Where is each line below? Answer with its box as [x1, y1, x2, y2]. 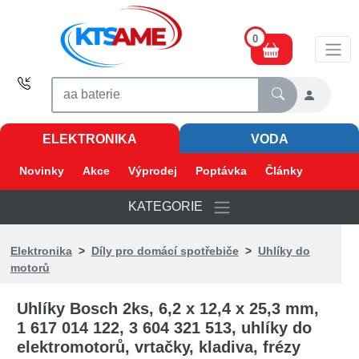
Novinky [19, 164, 65, 178]
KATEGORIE [127, 199, 212, 213]
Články [265, 164, 304, 178]
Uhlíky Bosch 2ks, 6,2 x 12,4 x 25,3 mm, [17, 299, 320, 318]
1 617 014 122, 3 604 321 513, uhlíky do [17, 318, 313, 337]
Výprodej [128, 164, 178, 178]
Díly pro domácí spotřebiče [91, 244, 239, 257]
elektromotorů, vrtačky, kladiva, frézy [17, 337, 301, 357]
